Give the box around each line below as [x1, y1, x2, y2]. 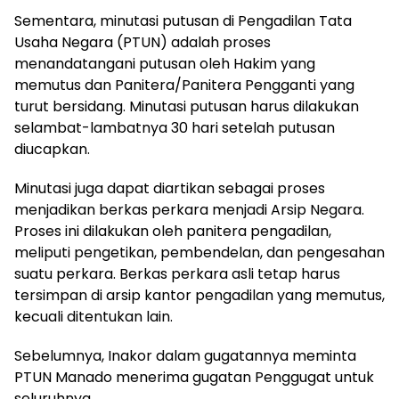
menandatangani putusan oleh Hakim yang [14, 53, 315, 74]
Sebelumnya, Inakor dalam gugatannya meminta [14, 346, 356, 366]
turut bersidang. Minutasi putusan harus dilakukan [14, 96, 359, 117]
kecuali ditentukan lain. [14, 306, 173, 327]
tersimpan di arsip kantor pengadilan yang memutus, [14, 285, 385, 305]
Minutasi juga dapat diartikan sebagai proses [14, 178, 325, 199]
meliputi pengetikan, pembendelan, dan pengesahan [14, 242, 385, 263]
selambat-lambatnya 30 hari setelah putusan [14, 118, 335, 138]
